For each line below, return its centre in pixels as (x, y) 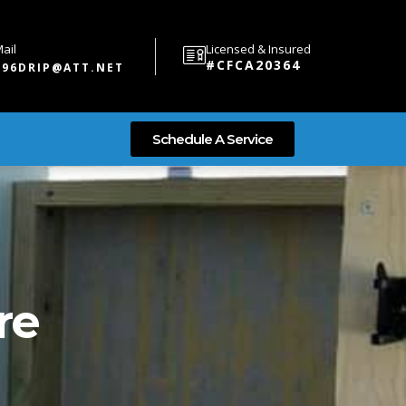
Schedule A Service (212, 139)
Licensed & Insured (259, 48)
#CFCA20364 (254, 64)
